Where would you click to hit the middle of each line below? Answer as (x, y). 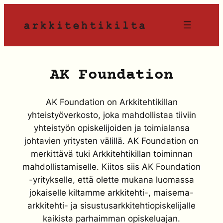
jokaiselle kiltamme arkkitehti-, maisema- (111, 193)
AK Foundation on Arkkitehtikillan (111, 102)
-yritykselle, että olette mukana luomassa (111, 180)
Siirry (13, 10)
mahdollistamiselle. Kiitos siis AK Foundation (111, 167)
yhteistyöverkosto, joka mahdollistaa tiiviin (111, 115)
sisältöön (21, 23)
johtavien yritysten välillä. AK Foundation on (111, 141)
